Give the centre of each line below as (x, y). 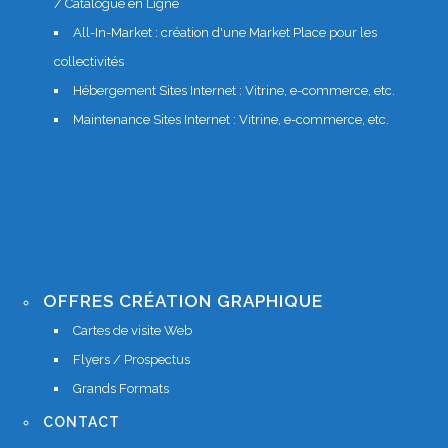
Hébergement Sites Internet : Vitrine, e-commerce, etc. (234, 91)
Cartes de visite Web (132, 331)
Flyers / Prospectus (131, 360)
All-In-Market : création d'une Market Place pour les (225, 33)
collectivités (89, 62)
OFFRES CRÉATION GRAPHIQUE (183, 301)
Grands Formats (121, 389)
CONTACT (81, 422)
